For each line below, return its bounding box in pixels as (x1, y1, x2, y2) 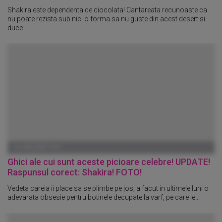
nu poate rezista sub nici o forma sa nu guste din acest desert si (7, 14, 205, 23)
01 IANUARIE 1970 (15, 144, 60, 151)
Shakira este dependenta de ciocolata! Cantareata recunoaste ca (7, 5, 207, 14)
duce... (7, 23, 27, 32)
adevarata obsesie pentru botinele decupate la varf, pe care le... (7, 193, 200, 201)
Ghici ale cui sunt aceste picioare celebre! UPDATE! (7, 156, 210, 167)
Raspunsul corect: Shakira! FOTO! (7, 166, 142, 177)
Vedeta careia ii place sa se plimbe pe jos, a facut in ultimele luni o (7, 184, 209, 192)
